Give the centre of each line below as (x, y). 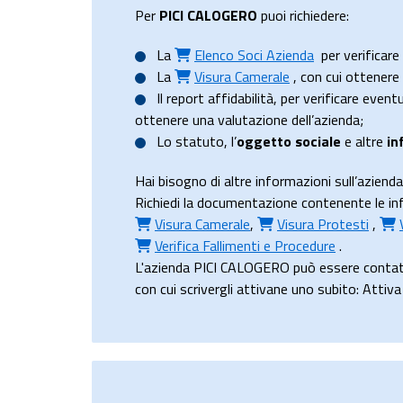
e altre (364, 141)
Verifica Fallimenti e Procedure (245, 246)
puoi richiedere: (303, 15)
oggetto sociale (289, 141)
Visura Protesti (323, 224)
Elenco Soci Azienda (254, 55)
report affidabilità (220, 98)
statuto (200, 141)
